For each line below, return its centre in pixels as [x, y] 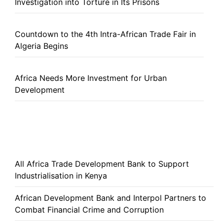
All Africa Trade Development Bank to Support [102, 164]
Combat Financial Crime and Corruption [89, 210]
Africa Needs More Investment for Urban [91, 78]
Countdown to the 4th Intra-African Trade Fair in [105, 34]
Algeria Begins [41, 46]
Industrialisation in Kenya [61, 176]
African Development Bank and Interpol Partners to [110, 198]
